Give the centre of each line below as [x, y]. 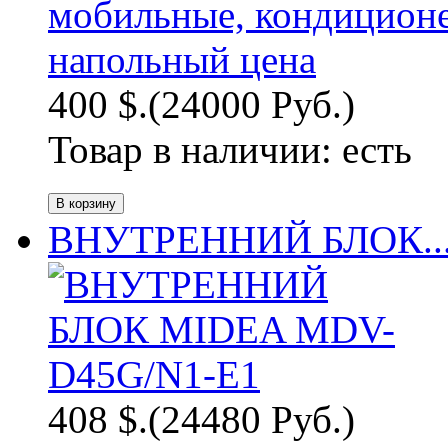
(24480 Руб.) [251, 420]
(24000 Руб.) [251, 105]
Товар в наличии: [195, 150]
